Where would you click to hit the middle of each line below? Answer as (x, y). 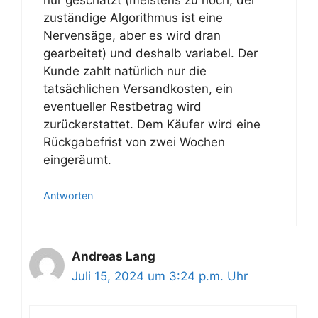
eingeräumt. (77, 159)
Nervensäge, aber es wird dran (132, 35)
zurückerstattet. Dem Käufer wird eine (152, 124)
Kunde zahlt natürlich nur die (125, 71)
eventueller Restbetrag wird (122, 106)
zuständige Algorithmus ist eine (133, 17)
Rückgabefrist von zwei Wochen (134, 142)
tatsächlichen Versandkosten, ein (138, 88)
